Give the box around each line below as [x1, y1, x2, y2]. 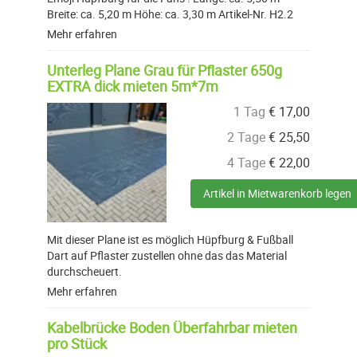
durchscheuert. [47, 264, 122, 280]
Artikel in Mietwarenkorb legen [203, 186, 351, 202]
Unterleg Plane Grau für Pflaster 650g [47, 61, 282, 80]
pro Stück [47, 334, 107, 354]
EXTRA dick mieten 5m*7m [47, 76, 218, 96]
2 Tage [227, 128, 265, 147]
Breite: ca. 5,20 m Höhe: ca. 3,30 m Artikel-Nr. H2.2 [47, 6, 293, 22]
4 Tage [227, 154, 265, 172]
